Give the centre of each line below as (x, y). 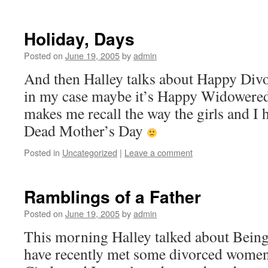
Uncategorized (90, 152)
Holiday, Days (79, 39)
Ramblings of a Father (112, 197)
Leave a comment (159, 152)
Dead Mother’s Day (85, 130)
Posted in (42, 152)
